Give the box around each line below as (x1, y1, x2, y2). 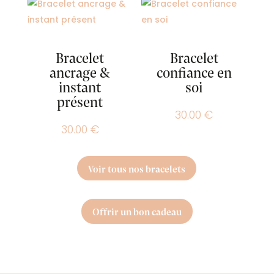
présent (57, 91, 103, 111)
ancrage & (50, 61, 111, 81)
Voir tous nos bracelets (88, 161, 186, 175)
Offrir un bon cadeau (92, 205, 182, 218)
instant (59, 76, 102, 96)
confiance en (156, 61, 232, 81)
